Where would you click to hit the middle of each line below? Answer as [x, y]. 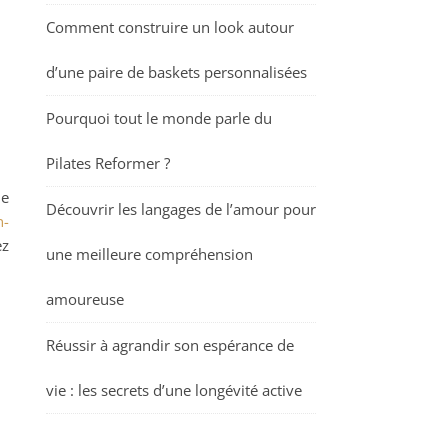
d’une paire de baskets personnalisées [176, 72]
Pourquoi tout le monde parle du [159, 118]
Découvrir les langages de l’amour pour [181, 209]
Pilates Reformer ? [108, 163]
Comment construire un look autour [170, 27]
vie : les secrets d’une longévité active [174, 390]
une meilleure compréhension [149, 254]
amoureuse [85, 299]
